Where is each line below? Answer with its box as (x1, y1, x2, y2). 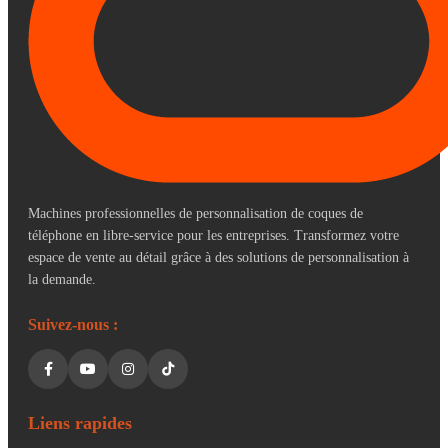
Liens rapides (28, 412, 132, 433)
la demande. (28, 271, 96, 287)
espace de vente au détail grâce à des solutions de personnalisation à (28, 249, 409, 265)
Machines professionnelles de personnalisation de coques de (28, 205, 363, 221)
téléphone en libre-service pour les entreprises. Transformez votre (28, 227, 399, 243)
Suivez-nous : (28, 315, 118, 333)
